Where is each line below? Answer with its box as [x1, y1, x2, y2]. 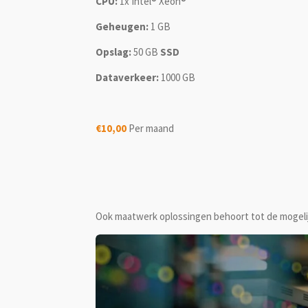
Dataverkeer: [96, 70, 161, 84]
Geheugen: [96, 19, 148, 33]
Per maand [129, 121, 174, 135]
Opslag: [96, 45, 133, 58]
